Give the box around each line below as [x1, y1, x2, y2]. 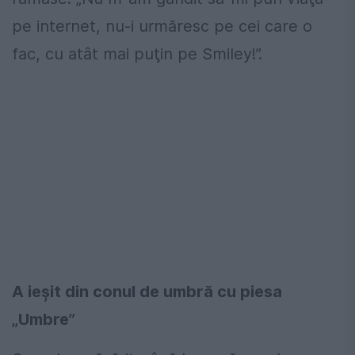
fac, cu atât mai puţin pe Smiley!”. [12, 44, 262, 64]
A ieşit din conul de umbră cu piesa [12, 282, 282, 302]
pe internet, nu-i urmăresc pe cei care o [12, 17, 312, 36]
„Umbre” [12, 310, 75, 330]
